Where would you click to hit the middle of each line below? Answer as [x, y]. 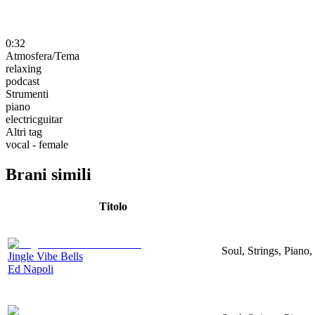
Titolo [113, 206]
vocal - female [37, 144]
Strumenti [27, 94]
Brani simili [49, 174]
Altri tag [24, 131]
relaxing [24, 68]
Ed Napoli [31, 269]
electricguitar [34, 119]
